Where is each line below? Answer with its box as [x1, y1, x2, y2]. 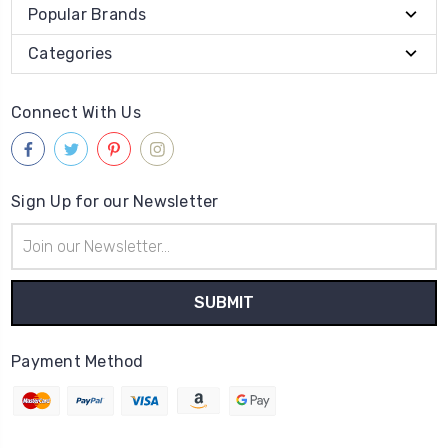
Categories [28, 44, 113, 64]
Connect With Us [11, 103, 141, 123]
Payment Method [11, 352, 144, 372]
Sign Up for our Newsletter [11, 192, 219, 212]
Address [11, 246, 63, 264]
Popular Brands [28, 5, 147, 25]
